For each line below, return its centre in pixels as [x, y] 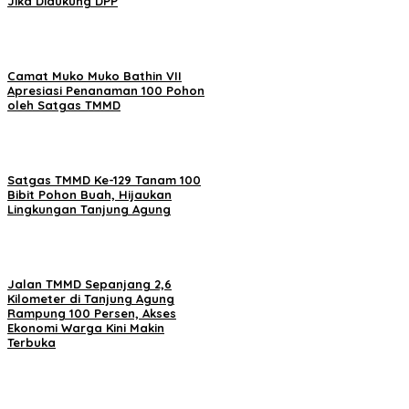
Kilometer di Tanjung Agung [91, 299]
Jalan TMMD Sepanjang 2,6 [89, 284]
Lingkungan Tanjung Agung [89, 210]
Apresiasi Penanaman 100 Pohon [106, 90]
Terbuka [31, 343]
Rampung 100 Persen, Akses [92, 314]
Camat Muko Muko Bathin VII [94, 75]
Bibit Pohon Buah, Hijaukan [89, 195]
